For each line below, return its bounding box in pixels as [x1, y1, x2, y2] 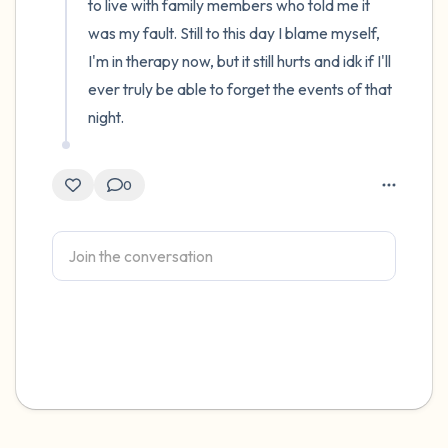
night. [88, 107, 124, 127]
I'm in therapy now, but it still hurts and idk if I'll [88, 51, 391, 71]
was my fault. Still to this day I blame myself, [88, 23, 380, 43]
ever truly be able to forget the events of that [88, 79, 392, 99]
